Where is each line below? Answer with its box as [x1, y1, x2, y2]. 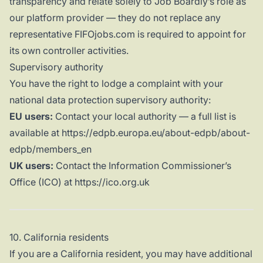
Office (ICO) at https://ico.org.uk [9, 176, 150, 188]
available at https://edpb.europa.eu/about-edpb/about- [9, 127, 250, 139]
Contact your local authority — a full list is [53, 110, 236, 123]
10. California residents [9, 231, 109, 244]
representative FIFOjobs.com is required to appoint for [9, 28, 246, 41]
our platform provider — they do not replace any [9, 12, 221, 24]
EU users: [9, 110, 53, 123]
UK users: [9, 160, 53, 172]
